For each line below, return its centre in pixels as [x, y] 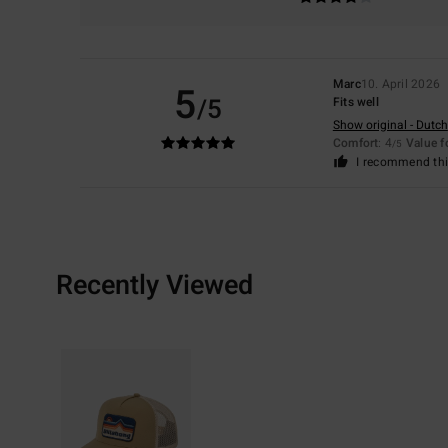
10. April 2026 [400, 83]
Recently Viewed [154, 285]
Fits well [355, 101]
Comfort [355, 142]
